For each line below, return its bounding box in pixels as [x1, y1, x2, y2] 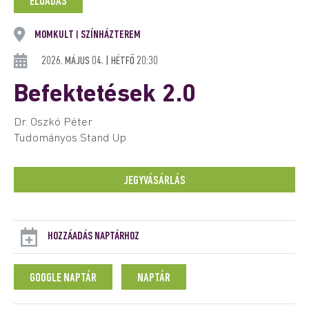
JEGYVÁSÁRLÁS [123, 175, 186, 188]
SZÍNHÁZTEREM [79, 29, 141, 41]
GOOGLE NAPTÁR [30, 272, 97, 285]
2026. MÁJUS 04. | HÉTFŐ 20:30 [41, 55, 158, 67]
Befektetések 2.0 [14, 83, 196, 108]
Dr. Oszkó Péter [14, 117, 92, 128]
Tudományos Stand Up [14, 132, 126, 144]
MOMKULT [34, 29, 76, 41]
